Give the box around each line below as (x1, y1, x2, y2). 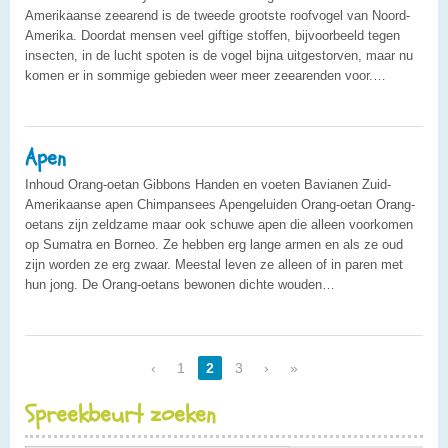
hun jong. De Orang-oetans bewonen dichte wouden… (25, 276, 335, 292)
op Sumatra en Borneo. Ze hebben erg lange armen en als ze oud (25, 236, 403, 252)
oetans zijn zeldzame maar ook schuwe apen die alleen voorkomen (25, 216, 413, 232)
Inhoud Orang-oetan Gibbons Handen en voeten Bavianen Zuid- (25, 176, 391, 192)
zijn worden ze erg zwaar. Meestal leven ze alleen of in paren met (25, 256, 403, 272)
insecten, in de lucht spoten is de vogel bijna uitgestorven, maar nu (25, 47, 413, 63)
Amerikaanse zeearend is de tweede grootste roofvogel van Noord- (25, 7, 410, 23)
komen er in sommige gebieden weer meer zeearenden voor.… (25, 67, 386, 83)
